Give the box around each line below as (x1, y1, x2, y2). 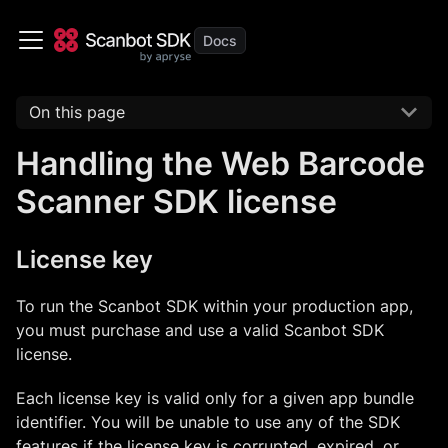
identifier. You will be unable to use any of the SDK (16, 411, 400, 432)
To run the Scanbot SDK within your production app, (16, 295, 413, 316)
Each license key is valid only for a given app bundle (16, 387, 414, 408)
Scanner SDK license (16, 181, 337, 221)
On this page (28, 102, 125, 123)
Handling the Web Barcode (16, 143, 425, 183)
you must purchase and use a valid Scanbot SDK (16, 319, 384, 340)
